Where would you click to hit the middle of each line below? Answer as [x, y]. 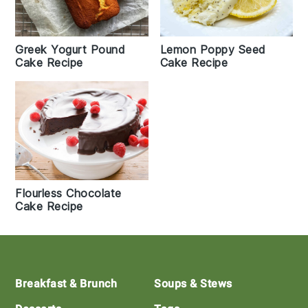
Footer [43, 275]
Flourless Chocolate [68, 194]
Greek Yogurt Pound [70, 49]
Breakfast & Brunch [66, 284]
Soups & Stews [193, 284]
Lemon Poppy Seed [213, 49]
